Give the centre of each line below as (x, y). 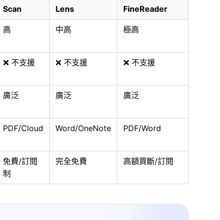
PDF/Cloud (23, 128)
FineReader (145, 9)
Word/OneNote (83, 128)
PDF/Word (142, 128)
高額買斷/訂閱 (148, 161)
